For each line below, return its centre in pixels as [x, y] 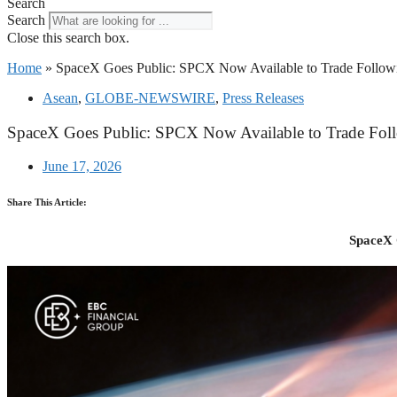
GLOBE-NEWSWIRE [150, 98]
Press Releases [263, 98]
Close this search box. [68, 38]
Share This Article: [47, 202]
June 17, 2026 [82, 167]
